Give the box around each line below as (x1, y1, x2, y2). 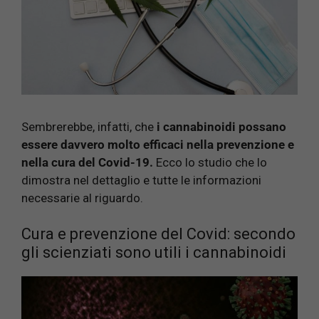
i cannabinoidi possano (157, 119, 286, 134)
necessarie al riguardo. (21, 190, 143, 205)
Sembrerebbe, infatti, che (21, 119, 157, 134)
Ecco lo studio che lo (153, 155, 267, 169)
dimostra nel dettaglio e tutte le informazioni (21, 172, 261, 187)
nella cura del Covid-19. (21, 155, 153, 169)
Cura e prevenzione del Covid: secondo (21, 225, 296, 244)
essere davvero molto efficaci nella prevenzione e (21, 137, 294, 152)
